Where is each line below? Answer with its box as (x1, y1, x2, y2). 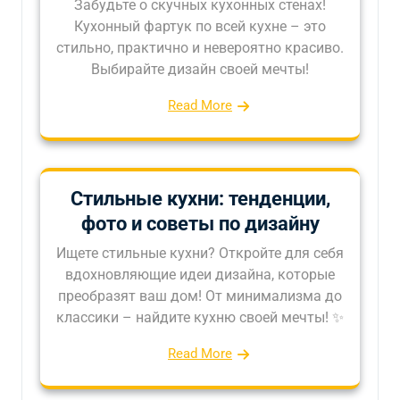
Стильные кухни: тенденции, (70, 187, 330, 210)
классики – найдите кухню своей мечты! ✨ (56, 309, 344, 326)
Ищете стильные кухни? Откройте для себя (56, 245, 344, 262)
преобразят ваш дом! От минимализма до (58, 287, 342, 304)
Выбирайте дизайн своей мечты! (91, 61, 309, 78)
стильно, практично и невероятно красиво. (56, 39, 344, 56)
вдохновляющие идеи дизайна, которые (65, 266, 335, 283)
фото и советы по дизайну (80, 212, 320, 235)
